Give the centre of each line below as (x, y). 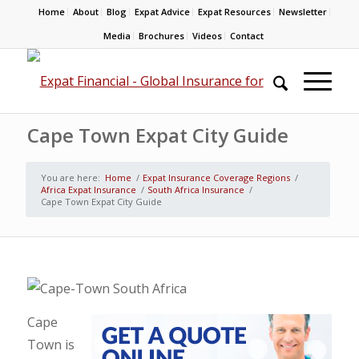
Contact (246, 36)
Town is (50, 344)
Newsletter (303, 12)
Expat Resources (235, 12)
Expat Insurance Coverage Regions (216, 177)
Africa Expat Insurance (88, 190)
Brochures (161, 36)
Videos (207, 36)
